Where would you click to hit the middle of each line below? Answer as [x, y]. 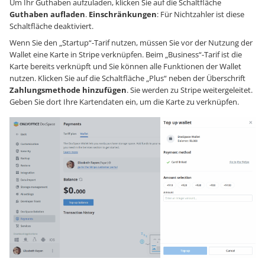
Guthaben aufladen [47, 14]
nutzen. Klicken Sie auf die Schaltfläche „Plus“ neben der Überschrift [127, 78]
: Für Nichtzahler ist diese [201, 14]
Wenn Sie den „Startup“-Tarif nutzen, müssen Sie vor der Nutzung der [131, 43]
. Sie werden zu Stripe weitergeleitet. [190, 90]
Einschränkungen [123, 14]
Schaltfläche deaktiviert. [51, 26]
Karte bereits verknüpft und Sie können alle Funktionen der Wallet [125, 67]
